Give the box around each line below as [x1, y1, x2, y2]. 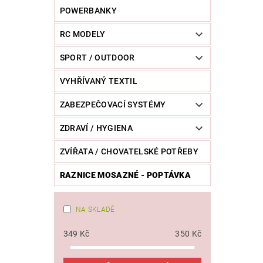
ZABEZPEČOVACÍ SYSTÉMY [59, 100, 166, 110]
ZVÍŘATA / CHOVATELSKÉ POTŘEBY [59, 147, 199, 157]
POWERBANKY [59, 6, 117, 16]
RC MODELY [59, 29, 106, 39]
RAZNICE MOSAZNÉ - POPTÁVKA [59, 170, 191, 180]
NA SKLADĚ [75, 205, 115, 214]
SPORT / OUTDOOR [59, 53, 135, 63]
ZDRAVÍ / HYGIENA [59, 123, 133, 133]
